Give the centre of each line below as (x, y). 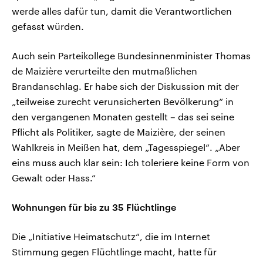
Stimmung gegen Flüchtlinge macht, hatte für (114, 252)
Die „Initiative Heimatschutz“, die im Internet (111, 237)
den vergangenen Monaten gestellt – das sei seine (123, 117)
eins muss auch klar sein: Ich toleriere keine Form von (131, 163)
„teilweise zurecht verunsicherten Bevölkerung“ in (123, 102)
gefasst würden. (48, 26)
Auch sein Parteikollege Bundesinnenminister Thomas (131, 56)
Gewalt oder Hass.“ (54, 178)
